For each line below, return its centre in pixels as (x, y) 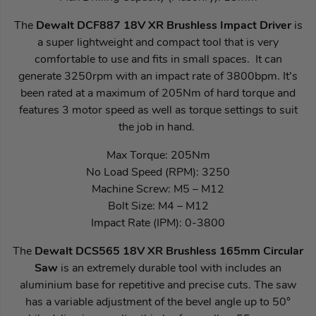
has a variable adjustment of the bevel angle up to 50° (158, 302)
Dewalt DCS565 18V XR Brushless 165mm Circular (169, 251)
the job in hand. (158, 127)
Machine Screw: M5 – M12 (158, 189)
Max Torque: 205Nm (158, 156)
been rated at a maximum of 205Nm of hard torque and (158, 93)
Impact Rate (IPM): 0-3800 (158, 223)
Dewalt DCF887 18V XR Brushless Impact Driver (165, 26)
